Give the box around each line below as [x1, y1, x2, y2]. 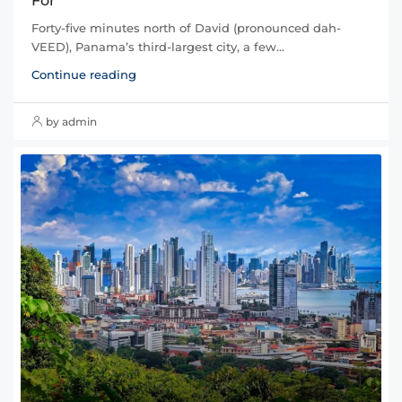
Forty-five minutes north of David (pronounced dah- [31, 20, 341, 35]
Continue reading [31, 66, 136, 82]
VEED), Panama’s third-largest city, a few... [31, 39, 284, 54]
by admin [46, 114, 97, 128]
